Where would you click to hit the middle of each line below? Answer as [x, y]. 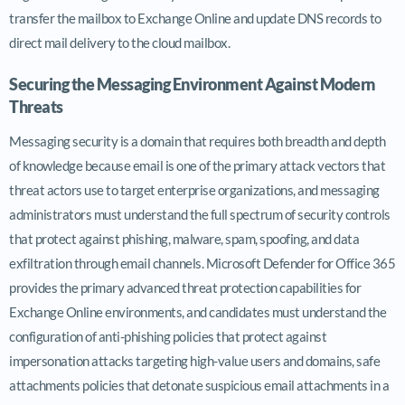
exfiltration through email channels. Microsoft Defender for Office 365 [202, 263]
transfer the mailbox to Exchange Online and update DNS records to [195, 18]
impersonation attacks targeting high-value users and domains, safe [194, 360]
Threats [36, 106]
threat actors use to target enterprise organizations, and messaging [194, 189]
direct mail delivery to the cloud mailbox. [119, 42]
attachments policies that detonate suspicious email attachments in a [199, 385]
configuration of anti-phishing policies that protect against [168, 336]
